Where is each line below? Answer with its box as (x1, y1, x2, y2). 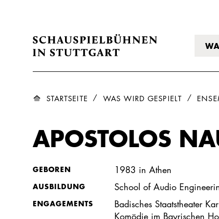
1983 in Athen (114, 163, 172, 175)
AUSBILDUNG (33, 181, 86, 191)
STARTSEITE (46, 93, 88, 103)
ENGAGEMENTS (33, 198, 94, 208)
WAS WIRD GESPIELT (103, 93, 182, 103)
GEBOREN (33, 164, 71, 174)
